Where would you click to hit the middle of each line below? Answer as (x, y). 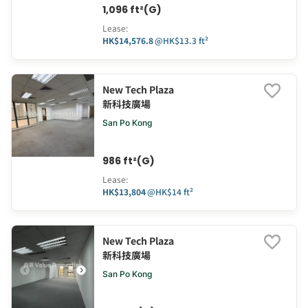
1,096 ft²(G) (132, 10)
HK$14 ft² (174, 192)
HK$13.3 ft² (186, 41)
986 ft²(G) (129, 161)
